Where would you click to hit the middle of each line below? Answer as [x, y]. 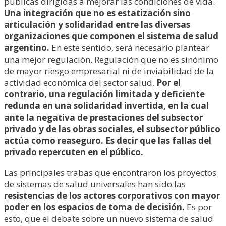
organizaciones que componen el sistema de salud [111, 36]
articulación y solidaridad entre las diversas [97, 24]
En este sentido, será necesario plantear [129, 48]
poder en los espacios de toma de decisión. [94, 207]
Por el [168, 82]
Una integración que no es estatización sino [97, 13]
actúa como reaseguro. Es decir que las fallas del [108, 140]
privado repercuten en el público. [74, 152]
